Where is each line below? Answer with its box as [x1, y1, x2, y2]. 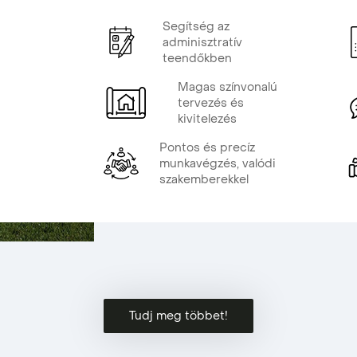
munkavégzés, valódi [159, 155, 276, 172]
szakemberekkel [159, 171, 249, 188]
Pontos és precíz [159, 139, 255, 156]
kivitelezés [178, 111, 237, 127]
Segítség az [163, 18, 229, 35]
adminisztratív [163, 34, 242, 51]
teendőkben [163, 50, 232, 67]
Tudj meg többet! [129, 307, 228, 324]
